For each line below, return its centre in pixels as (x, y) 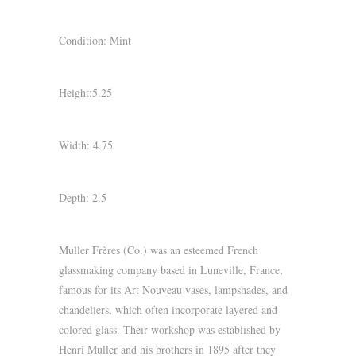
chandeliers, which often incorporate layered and (168, 310)
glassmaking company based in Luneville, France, (171, 270)
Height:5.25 (85, 93)
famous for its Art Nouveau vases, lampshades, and (173, 290)
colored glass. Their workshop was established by (170, 329)
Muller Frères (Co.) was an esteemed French (159, 250)
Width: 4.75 (86, 145)
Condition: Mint (95, 40)
